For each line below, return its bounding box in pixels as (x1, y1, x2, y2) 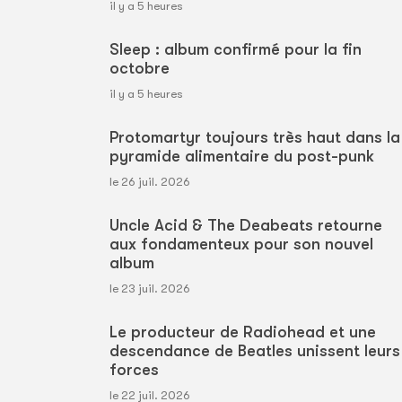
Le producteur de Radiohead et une (109, 323, 376, 342)
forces (109, 361, 159, 380)
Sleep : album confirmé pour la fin (109, 40, 362, 59)
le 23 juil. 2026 (109, 282, 190, 296)
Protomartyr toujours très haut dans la (109, 128, 400, 147)
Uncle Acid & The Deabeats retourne (109, 216, 382, 235)
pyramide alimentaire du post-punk (109, 147, 374, 166)
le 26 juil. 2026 (109, 175, 190, 189)
